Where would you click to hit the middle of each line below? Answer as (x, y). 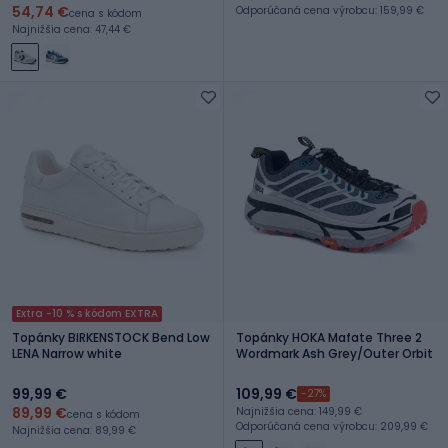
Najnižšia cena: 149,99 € (299, 411)
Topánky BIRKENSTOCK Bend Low (111, 337)
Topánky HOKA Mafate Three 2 (329, 337)
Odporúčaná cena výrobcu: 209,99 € (332, 426)
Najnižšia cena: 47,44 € (71, 29)
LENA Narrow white (67, 353)
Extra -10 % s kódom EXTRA (87, 313)
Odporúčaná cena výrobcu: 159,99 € (330, 10)
